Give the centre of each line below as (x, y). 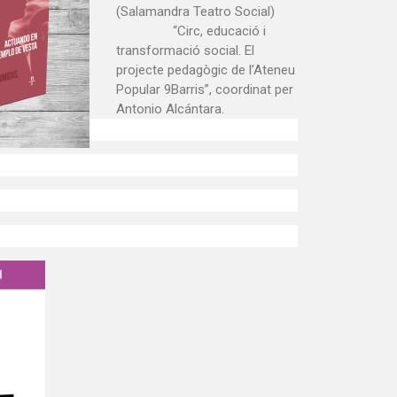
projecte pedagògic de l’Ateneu (206, 70)
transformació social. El (185, 51)
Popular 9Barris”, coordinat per (205, 90)
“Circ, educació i (219, 31)
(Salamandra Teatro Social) (195, 12)
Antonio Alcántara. (170, 109)
